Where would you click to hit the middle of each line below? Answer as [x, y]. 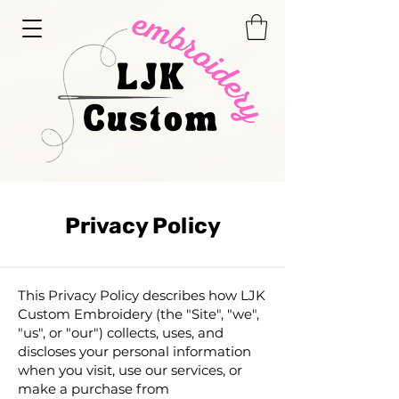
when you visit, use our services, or [130, 370]
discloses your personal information [134, 351]
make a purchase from [94, 389]
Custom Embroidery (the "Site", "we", [138, 314]
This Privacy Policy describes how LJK [142, 295]
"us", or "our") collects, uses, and [121, 333]
